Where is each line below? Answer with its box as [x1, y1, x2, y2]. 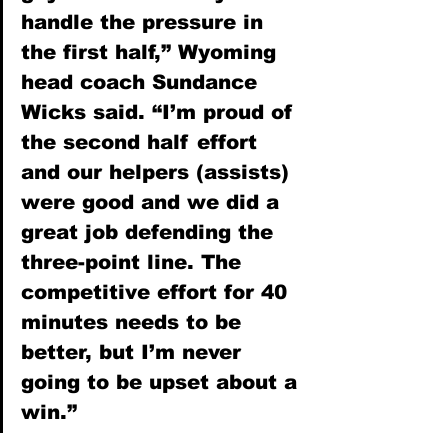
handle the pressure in [21, 10, 270, 33]
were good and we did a [21, 190, 286, 213]
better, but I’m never [21, 340, 248, 363]
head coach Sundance [21, 70, 264, 93]
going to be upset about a [21, 370, 304, 393]
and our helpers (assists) [21, 160, 296, 183]
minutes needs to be [21, 310, 248, 333]
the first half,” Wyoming [21, 40, 283, 63]
